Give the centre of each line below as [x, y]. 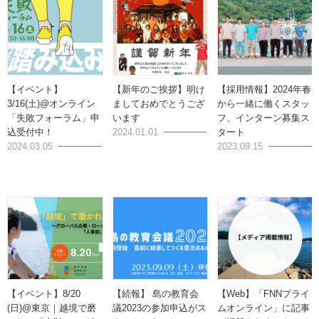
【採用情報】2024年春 [265, 89]
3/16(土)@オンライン [51, 103]
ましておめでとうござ [158, 103]
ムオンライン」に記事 [264, 308]
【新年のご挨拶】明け [158, 89]
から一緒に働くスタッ [264, 103]
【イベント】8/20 [44, 293]
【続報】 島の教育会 [155, 293]
